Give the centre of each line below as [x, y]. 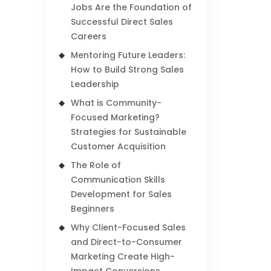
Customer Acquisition [119, 146]
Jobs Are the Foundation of [132, 7]
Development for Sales [122, 194]
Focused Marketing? [116, 117]
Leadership [95, 84]
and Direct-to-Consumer [127, 242]
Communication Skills [118, 180]
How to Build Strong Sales [128, 70]
